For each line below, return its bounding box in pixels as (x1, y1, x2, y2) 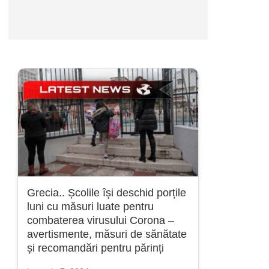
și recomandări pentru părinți (27, 242, 164, 254)
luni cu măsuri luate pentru (27, 201, 154, 213)
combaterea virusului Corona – (27, 214, 174, 226)
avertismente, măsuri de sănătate (27, 228, 187, 240)
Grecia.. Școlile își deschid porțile (27, 187, 186, 199)
